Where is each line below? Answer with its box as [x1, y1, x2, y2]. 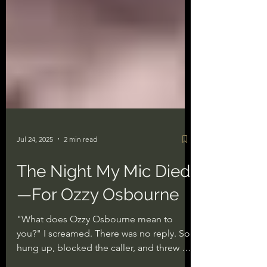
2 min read [64, 177, 97, 187]
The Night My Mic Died [17, 204, 190, 224]
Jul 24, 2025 [17, 177, 53, 187]
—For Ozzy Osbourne [17, 228, 179, 247]
